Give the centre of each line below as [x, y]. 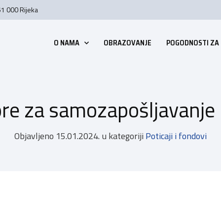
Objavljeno [34, 136]
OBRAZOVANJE [127, 43]
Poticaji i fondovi [176, 136]
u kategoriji [123, 136]
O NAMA [66, 43]
